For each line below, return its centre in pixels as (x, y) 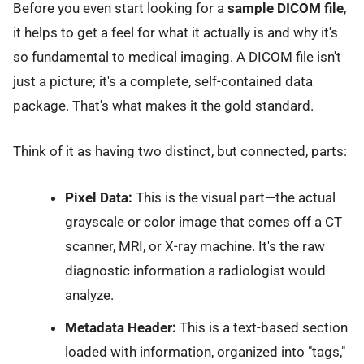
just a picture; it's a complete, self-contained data (163, 82)
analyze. (89, 295)
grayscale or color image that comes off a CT (203, 221)
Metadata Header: (120, 327)
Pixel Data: (98, 197)
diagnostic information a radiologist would (195, 270)
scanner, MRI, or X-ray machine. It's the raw (195, 246)
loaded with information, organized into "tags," (205, 352)
